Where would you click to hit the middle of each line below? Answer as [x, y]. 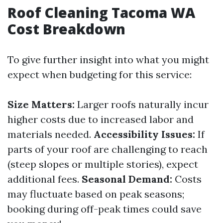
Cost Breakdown [66, 29]
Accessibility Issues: [144, 134]
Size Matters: [41, 104]
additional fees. [45, 179]
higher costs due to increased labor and [101, 119]
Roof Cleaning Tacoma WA [101, 12]
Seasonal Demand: [127, 179]
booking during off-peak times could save [105, 209]
